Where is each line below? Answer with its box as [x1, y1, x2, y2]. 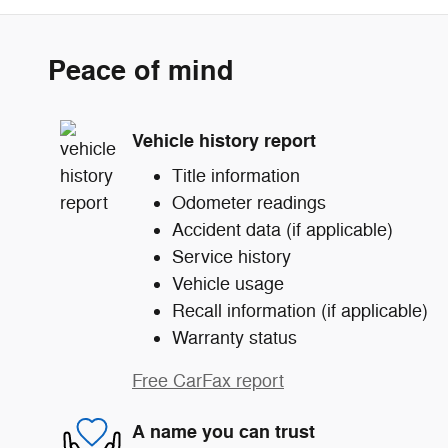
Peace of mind [48, 53, 234, 89]
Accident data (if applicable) [172, 218, 393, 241]
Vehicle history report [132, 129, 316, 153]
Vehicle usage [172, 272, 284, 295]
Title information [172, 164, 300, 187]
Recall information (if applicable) [172, 299, 428, 322]
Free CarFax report [132, 369, 284, 392]
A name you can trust [132, 420, 315, 444]
